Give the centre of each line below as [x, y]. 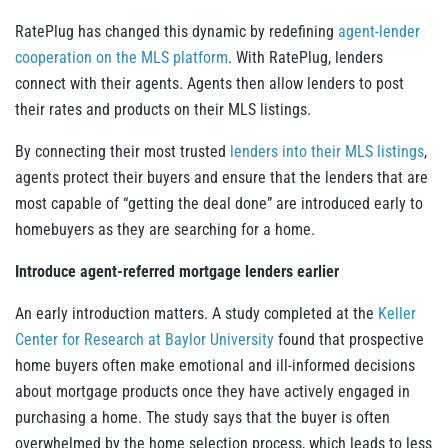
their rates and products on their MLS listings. [163, 110]
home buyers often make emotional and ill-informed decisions [215, 366]
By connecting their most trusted [122, 152]
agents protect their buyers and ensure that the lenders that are [221, 178]
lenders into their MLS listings [327, 152]
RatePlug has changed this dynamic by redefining [176, 32]
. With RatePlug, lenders [305, 58]
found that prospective [349, 340]
